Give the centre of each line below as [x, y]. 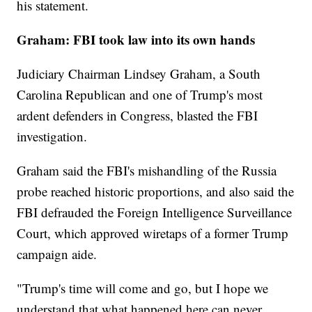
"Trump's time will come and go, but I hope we [143, 288]
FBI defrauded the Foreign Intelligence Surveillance [155, 212]
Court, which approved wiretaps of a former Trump [153, 233]
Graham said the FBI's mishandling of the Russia [147, 171]
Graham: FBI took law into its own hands [136, 40]
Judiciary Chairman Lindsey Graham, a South [139, 74]
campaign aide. [57, 254]
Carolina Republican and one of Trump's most [140, 95]
